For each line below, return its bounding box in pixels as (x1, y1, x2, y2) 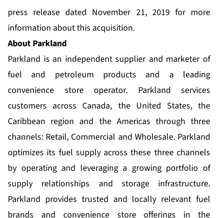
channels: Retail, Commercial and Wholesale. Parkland (8, 131, 210, 144)
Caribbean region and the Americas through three (8, 115, 210, 128)
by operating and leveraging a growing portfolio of (8, 162, 210, 175)
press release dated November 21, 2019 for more (8, 6, 210, 19)
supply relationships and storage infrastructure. (8, 178, 210, 190)
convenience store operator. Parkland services (8, 84, 210, 97)
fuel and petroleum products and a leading (8, 69, 210, 81)
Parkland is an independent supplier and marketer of (8, 53, 210, 66)
